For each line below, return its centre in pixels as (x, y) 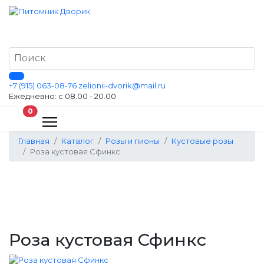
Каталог (77, 141)
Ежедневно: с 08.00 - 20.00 (62, 96)
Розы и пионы (133, 141)
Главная (34, 141)
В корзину (53, 110)
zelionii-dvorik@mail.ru (122, 85)
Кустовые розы (202, 141)
